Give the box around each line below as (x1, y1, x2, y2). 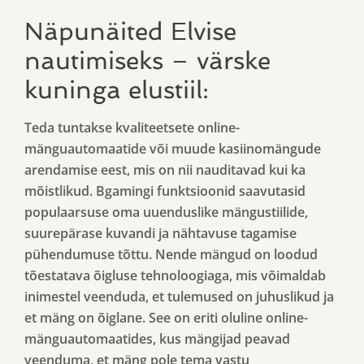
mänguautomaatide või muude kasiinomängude (24, 140, 321, 158)
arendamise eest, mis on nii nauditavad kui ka (24, 161, 305, 179)
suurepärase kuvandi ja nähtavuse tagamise (24, 224, 297, 242)
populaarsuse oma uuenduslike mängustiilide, (24, 203, 308, 221)
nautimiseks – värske (24, 46, 271, 75)
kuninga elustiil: (24, 76, 209, 104)
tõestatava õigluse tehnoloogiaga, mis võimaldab (24, 266, 326, 284)
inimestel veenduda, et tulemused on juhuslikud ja (24, 288, 334, 305)
